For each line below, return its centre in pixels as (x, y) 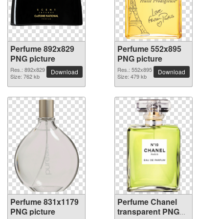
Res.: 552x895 (135, 69)
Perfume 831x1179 (44, 202)
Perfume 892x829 (42, 49)
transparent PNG (148, 211)
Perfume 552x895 (149, 49)
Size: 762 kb (25, 76)
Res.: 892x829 (28, 69)
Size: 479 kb (132, 76)
